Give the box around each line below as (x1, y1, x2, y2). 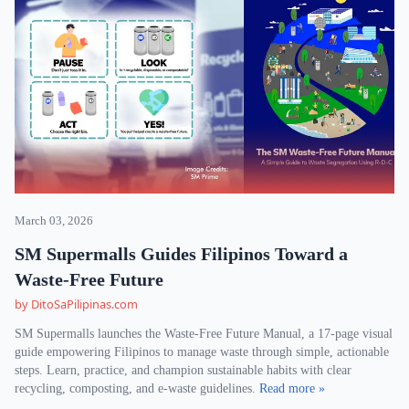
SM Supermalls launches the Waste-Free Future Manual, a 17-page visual (15, 327, 393, 341)
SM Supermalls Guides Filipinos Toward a (15, 244, 348, 264)
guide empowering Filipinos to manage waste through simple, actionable (15, 345, 389, 359)
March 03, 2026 (15, 215, 93, 227)
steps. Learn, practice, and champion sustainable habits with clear (15, 363, 351, 377)
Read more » (259, 382, 325, 395)
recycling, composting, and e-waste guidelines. (15, 382, 259, 395)
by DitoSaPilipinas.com (15, 296, 138, 312)
